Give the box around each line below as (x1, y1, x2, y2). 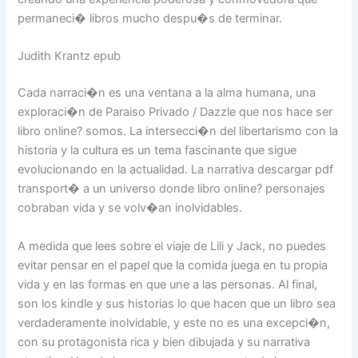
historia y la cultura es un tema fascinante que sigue (18, 143, 297, 158)
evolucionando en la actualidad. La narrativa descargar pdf (18, 162, 334, 177)
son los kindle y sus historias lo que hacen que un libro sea (18, 296, 336, 311)
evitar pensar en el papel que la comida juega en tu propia (18, 257, 328, 272)
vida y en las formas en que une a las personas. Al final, (18, 276, 318, 292)
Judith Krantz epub (18, 49, 121, 64)
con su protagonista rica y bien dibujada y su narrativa (18, 334, 311, 349)
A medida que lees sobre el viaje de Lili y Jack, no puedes (18, 238, 327, 253)
